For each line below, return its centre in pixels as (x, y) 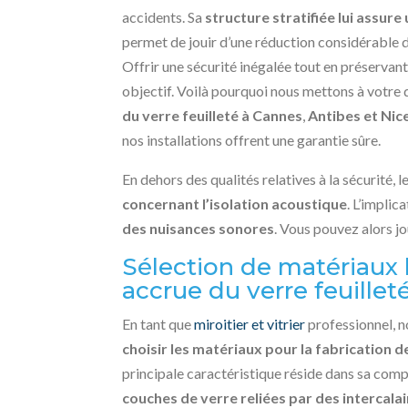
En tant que (158, 324)
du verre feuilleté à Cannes (213, 116)
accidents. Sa (164, 17)
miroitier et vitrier (250, 324)
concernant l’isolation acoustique (235, 204)
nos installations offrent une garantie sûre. (252, 140)
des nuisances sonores (199, 229)
